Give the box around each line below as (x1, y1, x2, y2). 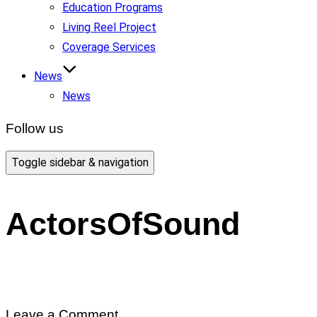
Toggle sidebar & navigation (11, 156, 149, 170)
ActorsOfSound (6, 205, 240, 242)
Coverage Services (62, 40, 156, 54)
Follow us (6, 120, 64, 136)
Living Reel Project (62, 21, 156, 34)
